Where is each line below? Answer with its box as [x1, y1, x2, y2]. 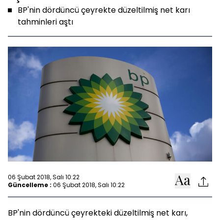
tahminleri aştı [18, 16, 73, 27]
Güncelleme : [8, 180, 52, 189]
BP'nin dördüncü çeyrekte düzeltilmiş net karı [18, 4, 190, 16]
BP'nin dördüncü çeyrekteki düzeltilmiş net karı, [8, 207, 188, 219]
